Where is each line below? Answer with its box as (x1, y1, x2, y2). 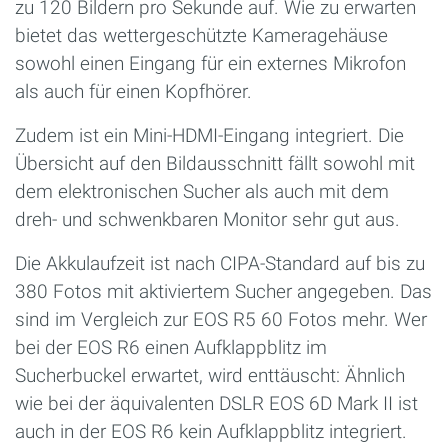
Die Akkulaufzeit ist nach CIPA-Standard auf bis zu (15, 251, 425, 275)
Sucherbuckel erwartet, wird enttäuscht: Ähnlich (15, 363, 405, 387)
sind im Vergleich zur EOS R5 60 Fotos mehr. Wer (15, 307, 427, 331)
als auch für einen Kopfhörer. (15, 79, 252, 103)
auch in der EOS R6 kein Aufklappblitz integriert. (15, 419, 407, 443)
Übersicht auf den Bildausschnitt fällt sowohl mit (15, 151, 415, 175)
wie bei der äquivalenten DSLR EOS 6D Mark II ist (15, 391, 418, 415)
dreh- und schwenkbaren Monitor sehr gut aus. (15, 207, 400, 231)
